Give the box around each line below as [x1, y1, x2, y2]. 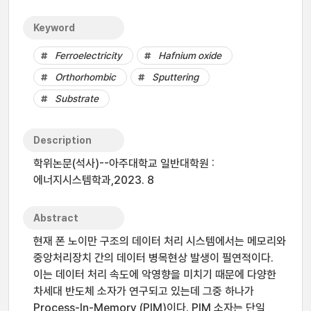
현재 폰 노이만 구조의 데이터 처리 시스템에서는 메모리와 [33, 235, 286, 248]
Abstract [33, 212, 78, 224]
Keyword [33, 22, 75, 33]
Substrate [55, 93, 99, 104]
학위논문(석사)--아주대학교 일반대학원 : [33, 157, 215, 170]
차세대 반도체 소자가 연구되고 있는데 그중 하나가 [33, 285, 254, 298]
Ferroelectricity [55, 50, 122, 61]
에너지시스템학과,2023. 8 [33, 174, 154, 187]
